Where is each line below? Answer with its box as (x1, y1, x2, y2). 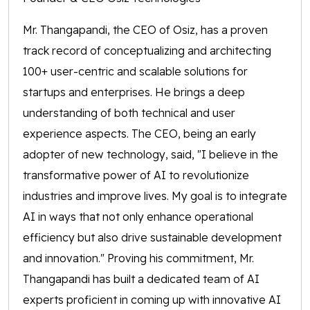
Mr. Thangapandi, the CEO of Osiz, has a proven (23, 23, 268, 37)
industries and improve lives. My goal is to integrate (23, 189, 287, 203)
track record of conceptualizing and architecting (23, 44, 271, 58)
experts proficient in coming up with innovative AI (23, 293, 281, 307)
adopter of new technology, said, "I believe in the (23, 147, 278, 162)
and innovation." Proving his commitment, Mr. (23, 251, 254, 266)
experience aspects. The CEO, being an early (23, 127, 256, 141)
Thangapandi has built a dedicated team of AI (23, 272, 259, 286)
